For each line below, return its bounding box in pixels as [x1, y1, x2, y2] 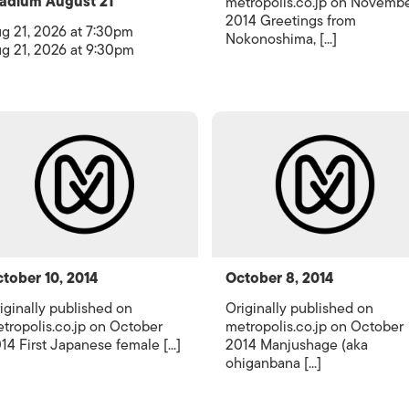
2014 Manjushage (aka [225, 333, 368, 357]
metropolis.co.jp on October [225, 315, 404, 339]
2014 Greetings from [225, 9, 356, 33]
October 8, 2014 [225, 267, 333, 290]
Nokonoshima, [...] [225, 27, 337, 51]
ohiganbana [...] [225, 351, 321, 375]
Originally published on [225, 297, 373, 320]
